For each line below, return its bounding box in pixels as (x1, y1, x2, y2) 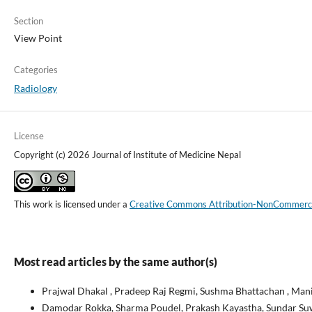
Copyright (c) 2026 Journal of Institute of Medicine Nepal (13, 149, 241, 161)
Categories (13, 64, 58, 76)
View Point (13, 32, 62, 45)
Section (13, 15, 43, 27)
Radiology (13, 82, 57, 95)
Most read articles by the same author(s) (13, 255, 217, 269)
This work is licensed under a (13, 198, 130, 210)
